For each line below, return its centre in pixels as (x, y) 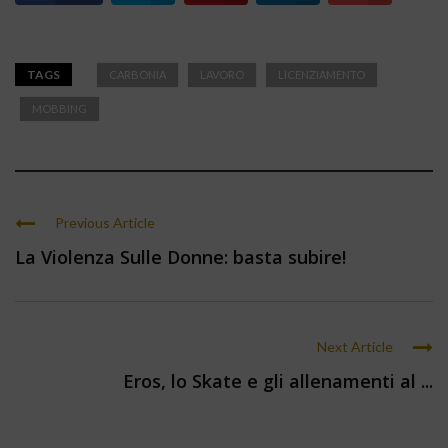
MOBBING (59, 109)
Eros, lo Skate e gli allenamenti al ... (278, 381)
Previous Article (105, 223)
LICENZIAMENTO (321, 75)
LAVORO (222, 75)
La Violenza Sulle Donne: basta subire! (180, 257)
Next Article (355, 347)
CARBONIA (137, 75)
